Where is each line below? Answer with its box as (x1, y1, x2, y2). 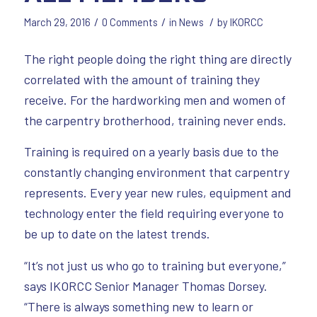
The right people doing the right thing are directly (23, 50, 292, 67)
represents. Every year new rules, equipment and (23, 185, 292, 201)
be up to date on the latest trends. (23, 226, 210, 242)
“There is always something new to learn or (23, 298, 253, 314)
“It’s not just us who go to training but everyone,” (23, 257, 286, 273)
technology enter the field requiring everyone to (23, 205, 284, 221)
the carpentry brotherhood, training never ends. (23, 112, 287, 128)
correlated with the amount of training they (23, 71, 260, 87)
